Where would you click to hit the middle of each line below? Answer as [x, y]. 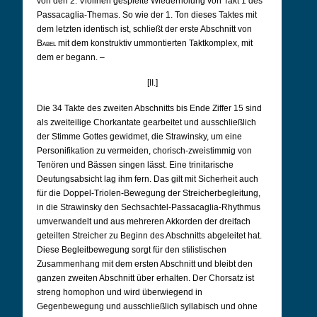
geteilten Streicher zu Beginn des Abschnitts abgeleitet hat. [149, 236]
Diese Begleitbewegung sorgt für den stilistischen [132, 250]
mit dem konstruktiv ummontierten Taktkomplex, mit [154, 43]
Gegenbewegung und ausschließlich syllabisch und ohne [147, 306]
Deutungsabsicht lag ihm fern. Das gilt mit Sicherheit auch [148, 179]
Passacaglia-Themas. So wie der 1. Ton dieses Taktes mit [147, 15]
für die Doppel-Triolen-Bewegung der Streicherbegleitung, [149, 193]
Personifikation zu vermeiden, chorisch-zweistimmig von [144, 151]
